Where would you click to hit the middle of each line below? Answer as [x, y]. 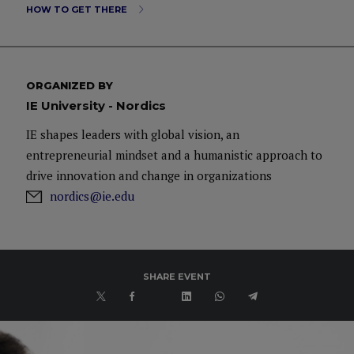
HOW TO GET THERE [78, 9]
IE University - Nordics [96, 105]
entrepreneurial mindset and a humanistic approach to [174, 155]
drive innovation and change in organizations [149, 175]
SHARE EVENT [177, 277]
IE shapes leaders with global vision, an [133, 134]
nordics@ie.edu [92, 196]
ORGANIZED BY [70, 85]
